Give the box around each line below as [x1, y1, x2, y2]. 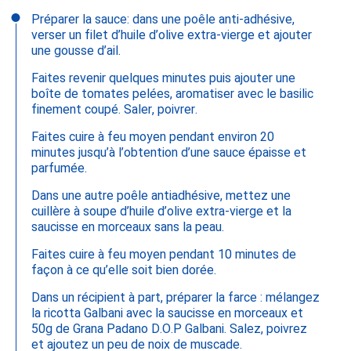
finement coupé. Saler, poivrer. [31, 102, 197, 117]
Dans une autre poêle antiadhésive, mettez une [31, 188, 291, 203]
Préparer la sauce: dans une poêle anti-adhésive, [31, 12, 295, 27]
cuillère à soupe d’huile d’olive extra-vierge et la [31, 204, 291, 219]
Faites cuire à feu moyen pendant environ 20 [31, 129, 274, 144]
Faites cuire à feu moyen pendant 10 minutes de [31, 247, 296, 262]
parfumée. [31, 161, 87, 175]
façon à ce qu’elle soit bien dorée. [31, 262, 216, 277]
